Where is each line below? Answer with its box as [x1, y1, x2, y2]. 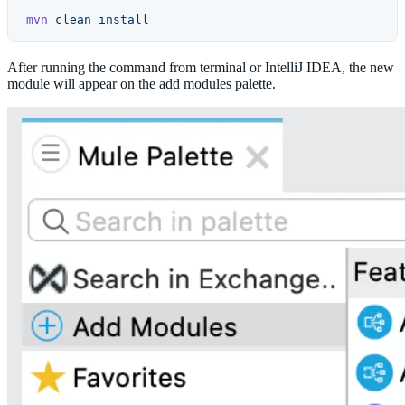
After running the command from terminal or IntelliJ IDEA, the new [7, 60, 394, 75]
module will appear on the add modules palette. [7, 76, 276, 91]
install [91, 13, 149, 26]
